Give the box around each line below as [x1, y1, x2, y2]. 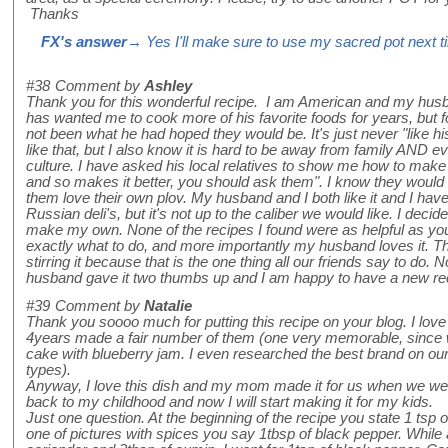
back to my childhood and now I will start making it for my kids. [26, 394, 433, 411]
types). [26, 362, 71, 379]
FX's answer [41, 34, 127, 51]
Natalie [144, 298, 192, 315]
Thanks [26, 6, 79, 23]
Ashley [144, 78, 192, 95]
